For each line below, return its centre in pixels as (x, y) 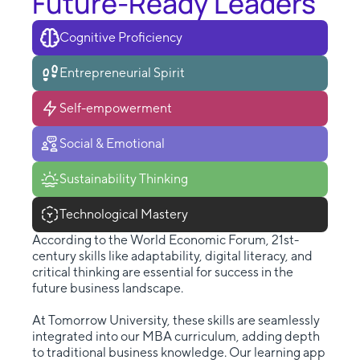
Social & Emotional (112, 144)
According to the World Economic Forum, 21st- (166, 240)
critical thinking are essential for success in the (163, 272)
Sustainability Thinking (124, 179)
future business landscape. (108, 288)
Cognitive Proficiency (121, 38)
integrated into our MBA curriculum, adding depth (176, 337)
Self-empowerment (116, 108)
